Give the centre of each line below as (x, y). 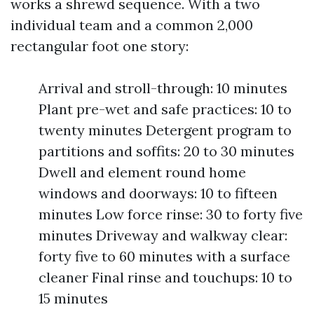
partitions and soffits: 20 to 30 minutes (166, 151)
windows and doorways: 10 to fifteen (158, 193)
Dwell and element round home (142, 172)
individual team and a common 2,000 (132, 25)
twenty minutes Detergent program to (165, 130)
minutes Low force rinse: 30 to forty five (171, 214)
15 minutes (73, 298)
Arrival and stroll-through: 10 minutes (163, 88)
